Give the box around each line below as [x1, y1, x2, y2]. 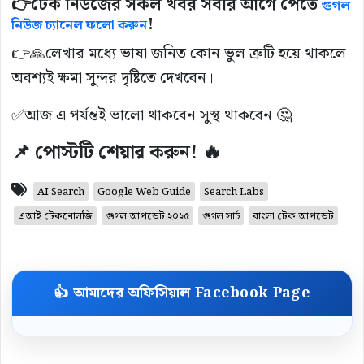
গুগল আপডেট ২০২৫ [106, 208, 189, 226]
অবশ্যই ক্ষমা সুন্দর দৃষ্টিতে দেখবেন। [11, 66, 214, 92]
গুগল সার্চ [202, 208, 240, 226]
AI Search [37, 184, 84, 201]
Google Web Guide [97, 184, 191, 201]
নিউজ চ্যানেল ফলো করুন [11, 15, 147, 37]
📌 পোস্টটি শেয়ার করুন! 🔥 [11, 137, 221, 169]
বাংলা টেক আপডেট [253, 208, 334, 226]
